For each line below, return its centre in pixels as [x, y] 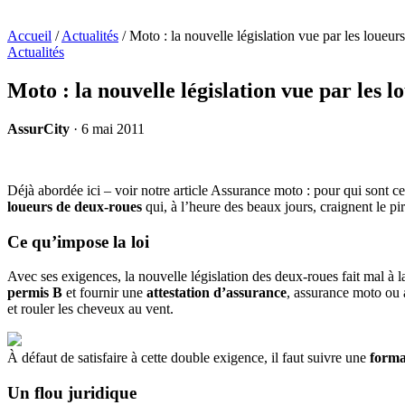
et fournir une [104, 293]
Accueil [29, 36]
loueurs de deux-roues [75, 206]
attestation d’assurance [217, 293]
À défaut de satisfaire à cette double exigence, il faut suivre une [188, 358]
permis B [35, 293]
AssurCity [38, 128]
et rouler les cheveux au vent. [90, 309]
